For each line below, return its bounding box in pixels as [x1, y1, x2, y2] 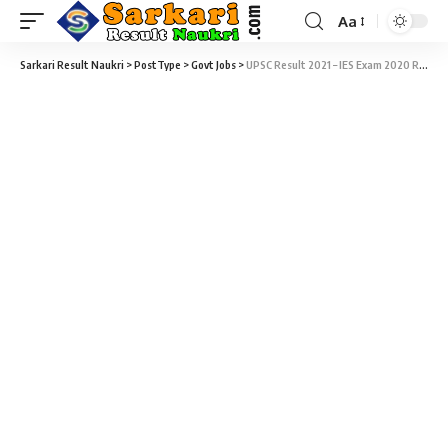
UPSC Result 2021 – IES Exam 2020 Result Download [246, 58, 419, 71]
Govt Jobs [191, 58, 236, 71]
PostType [134, 58, 181, 71]
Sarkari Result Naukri [20, 58, 124, 71]
